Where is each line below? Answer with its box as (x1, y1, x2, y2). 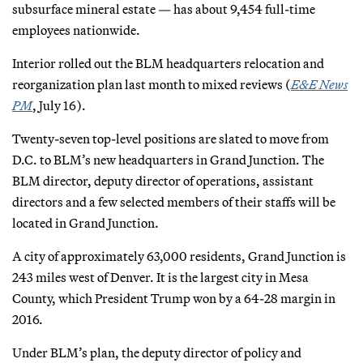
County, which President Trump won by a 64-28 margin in (12, 289, 335, 306)
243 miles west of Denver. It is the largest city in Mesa (12, 268, 309, 285)
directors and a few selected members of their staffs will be (12, 193, 335, 210)
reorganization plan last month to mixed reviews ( (12, 75, 291, 92)
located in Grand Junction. (12, 214, 159, 231)
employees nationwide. (12, 21, 140, 38)
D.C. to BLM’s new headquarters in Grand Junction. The (12, 151, 324, 168)
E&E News (291, 75, 348, 92)
